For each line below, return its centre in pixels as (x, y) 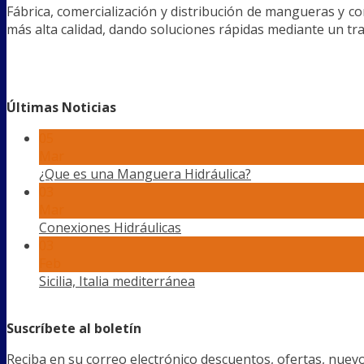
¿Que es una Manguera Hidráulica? (145, 173)
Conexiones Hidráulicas (110, 227)
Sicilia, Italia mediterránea (117, 281)
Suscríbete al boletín (74, 328)
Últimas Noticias (61, 107)
